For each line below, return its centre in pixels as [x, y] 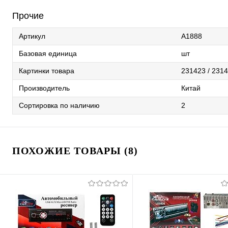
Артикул [32, 36]
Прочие [28, 16]
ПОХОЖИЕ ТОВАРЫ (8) [75, 150]
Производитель [44, 88]
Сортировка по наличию [59, 105]
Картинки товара [47, 70]
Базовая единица [48, 53]
